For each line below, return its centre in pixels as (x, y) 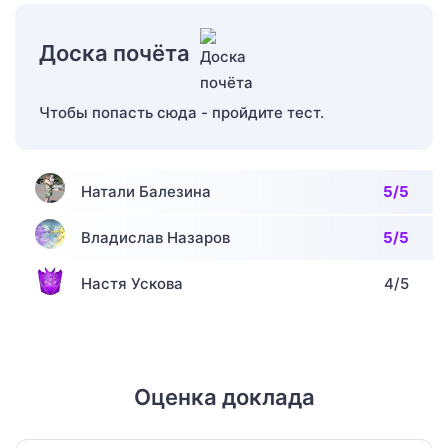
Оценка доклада (224, 396)
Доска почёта (114, 52)
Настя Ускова (132, 283)
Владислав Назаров (155, 237)
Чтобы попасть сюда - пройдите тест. (181, 112)
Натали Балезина (146, 191)
